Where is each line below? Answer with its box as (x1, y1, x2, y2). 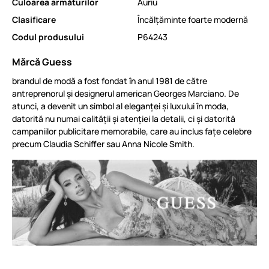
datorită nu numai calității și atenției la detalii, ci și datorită (12, 112, 235, 124)
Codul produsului (12, 31, 84, 43)
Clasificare (12, 13, 56, 25)
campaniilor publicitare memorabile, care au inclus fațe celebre (12, 125, 252, 137)
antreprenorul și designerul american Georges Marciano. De (12, 87, 239, 99)
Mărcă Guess (12, 55, 72, 68)
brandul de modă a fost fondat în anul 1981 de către (12, 74, 207, 86)
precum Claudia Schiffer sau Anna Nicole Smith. (12, 138, 195, 150)
